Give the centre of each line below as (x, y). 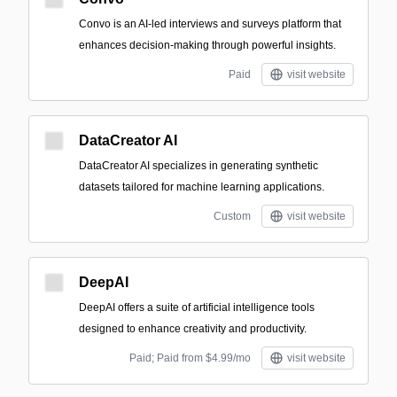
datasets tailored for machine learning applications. (202, 187)
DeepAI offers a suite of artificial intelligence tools (197, 307)
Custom (232, 216)
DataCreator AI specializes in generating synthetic (198, 166)
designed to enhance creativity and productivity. (193, 329)
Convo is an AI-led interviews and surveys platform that (210, 24)
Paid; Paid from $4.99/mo (190, 358)
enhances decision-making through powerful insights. (207, 45)
